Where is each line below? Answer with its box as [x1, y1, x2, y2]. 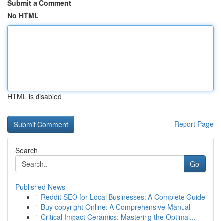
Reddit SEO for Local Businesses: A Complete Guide [41, 192, 205, 202]
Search [15, 146, 37, 155]
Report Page [174, 119, 214, 129]
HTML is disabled [7, 91, 62, 101]
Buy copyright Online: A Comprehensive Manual [41, 202, 190, 212]
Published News [15, 182, 65, 192]
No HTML [7, 10, 38, 20]
